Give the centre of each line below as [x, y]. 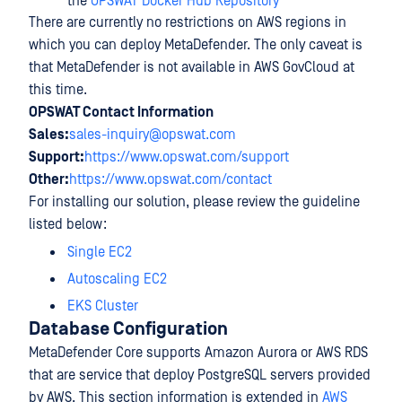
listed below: [68, 224]
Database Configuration [128, 329]
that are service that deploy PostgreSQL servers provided [200, 375]
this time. [58, 90]
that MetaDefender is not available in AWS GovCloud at [192, 67]
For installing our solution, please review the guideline [194, 202]
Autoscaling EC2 [117, 279]
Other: [49, 179]
